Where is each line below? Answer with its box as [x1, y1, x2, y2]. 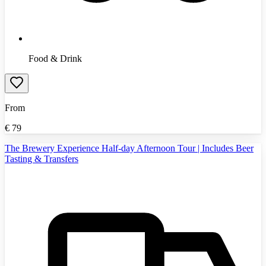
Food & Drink [28, 53, 82, 64]
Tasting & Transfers [5, 153, 78, 164]
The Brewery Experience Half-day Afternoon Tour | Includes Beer [5, 142, 254, 153]
